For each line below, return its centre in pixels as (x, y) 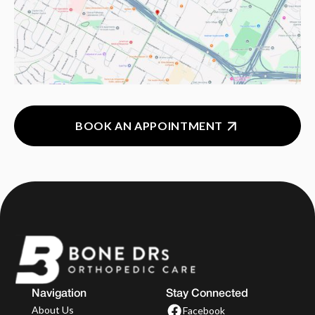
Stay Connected (207, 294)
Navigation (59, 294)
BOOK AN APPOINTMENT (149, 125)
